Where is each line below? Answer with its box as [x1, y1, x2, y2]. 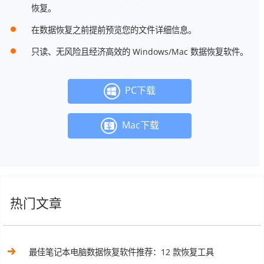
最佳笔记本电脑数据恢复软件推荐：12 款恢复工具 [29, 246, 214, 258]
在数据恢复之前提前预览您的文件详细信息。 [31, 24, 196, 35]
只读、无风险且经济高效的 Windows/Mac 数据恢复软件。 [31, 45, 248, 57]
